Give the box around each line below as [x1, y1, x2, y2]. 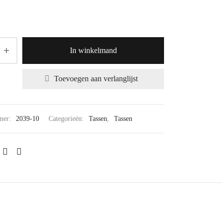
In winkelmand [69, 46, 117, 55]
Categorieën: [49, 114, 86, 123]
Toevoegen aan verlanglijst [54, 74, 138, 83]
